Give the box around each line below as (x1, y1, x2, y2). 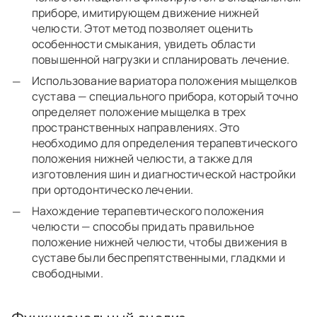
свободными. (32, 265, 108, 282)
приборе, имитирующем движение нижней (32, 5, 259, 21)
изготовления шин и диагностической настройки (32, 166, 296, 183)
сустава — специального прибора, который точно (32, 88, 299, 105)
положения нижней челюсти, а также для (32, 151, 253, 167)
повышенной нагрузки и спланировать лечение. (32, 52, 292, 68)
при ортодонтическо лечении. (32, 182, 196, 198)
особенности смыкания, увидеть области (32, 36, 255, 52)
